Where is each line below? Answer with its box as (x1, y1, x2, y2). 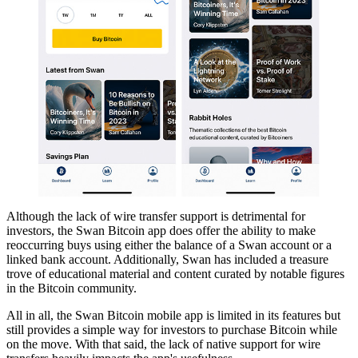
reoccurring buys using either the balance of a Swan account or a (6, 237, 332, 252)
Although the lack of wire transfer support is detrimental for (6, 209, 305, 223)
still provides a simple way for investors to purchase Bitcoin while (6, 322, 337, 336)
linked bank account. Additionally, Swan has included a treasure (6, 252, 328, 266)
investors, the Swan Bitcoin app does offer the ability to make (6, 223, 316, 237)
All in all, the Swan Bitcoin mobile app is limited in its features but (6, 308, 340, 322)
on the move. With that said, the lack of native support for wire (6, 336, 320, 351)
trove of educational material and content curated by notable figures (6, 266, 344, 280)
